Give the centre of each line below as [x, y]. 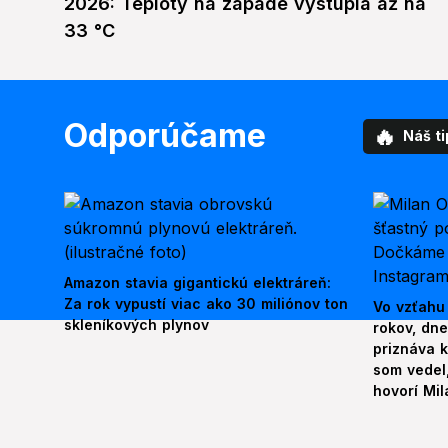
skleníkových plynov [136, 325]
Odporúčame [165, 136]
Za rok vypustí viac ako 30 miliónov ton [206, 304]
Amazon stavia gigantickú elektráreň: [197, 283]
